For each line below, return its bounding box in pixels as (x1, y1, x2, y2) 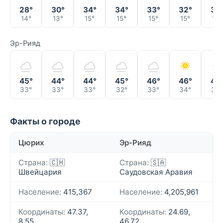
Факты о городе (10, 116, 81, 127)
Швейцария (18, 167, 62, 177)
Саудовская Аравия (119, 167, 193, 177)
